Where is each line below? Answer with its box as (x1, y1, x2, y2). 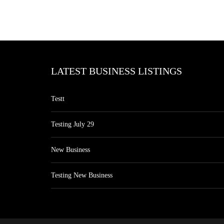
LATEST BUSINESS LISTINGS (51, 65, 182, 76)
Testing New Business (51, 171, 112, 179)
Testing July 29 (51, 120, 94, 128)
